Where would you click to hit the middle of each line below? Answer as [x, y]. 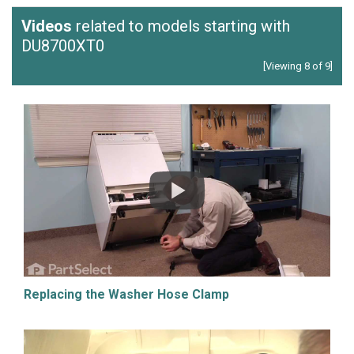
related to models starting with [181, 26]
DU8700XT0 [63, 46]
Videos [47, 26]
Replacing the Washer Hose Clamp [126, 295]
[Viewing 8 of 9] [298, 66]
